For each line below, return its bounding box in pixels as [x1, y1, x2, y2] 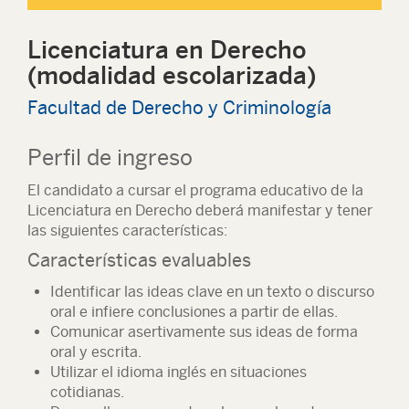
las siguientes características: [27, 222, 227, 239]
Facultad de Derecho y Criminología [27, 97, 331, 118]
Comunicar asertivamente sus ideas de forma [50, 323, 358, 341]
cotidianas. [50, 383, 124, 401]
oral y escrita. [50, 343, 142, 361]
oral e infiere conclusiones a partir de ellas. [50, 303, 338, 320]
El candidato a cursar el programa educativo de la [27, 182, 363, 199]
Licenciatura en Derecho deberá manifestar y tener [27, 202, 372, 219]
